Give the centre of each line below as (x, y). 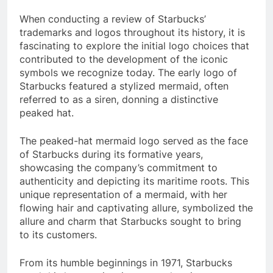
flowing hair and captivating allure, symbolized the (136, 207)
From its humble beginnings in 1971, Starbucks (126, 262)
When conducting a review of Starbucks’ (113, 19)
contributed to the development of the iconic (124, 59)
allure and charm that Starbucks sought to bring (130, 221)
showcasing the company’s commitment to (119, 167)
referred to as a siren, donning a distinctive (119, 99)
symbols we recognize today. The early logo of (128, 72)
